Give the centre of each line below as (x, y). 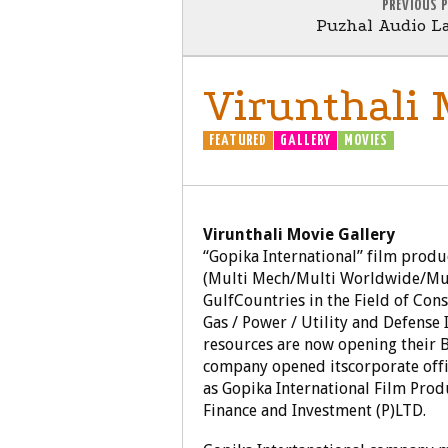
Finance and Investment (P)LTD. (314, 410)
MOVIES (366, 140)
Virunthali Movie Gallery (299, 234)
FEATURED (238, 140)
